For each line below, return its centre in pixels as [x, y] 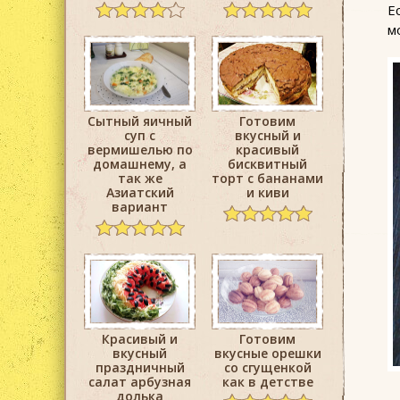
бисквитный [267, 164]
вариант [140, 207]
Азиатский [140, 193]
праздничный [140, 367]
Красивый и [140, 338]
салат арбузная [140, 381]
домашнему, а [140, 164]
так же [140, 179]
